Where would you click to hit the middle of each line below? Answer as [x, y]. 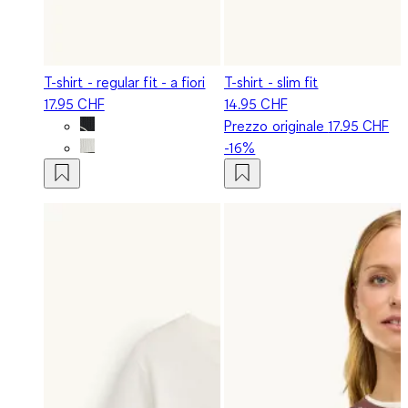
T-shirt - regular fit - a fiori [125, 82]
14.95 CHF [256, 103]
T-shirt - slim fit [271, 82]
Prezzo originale [276, 125]
